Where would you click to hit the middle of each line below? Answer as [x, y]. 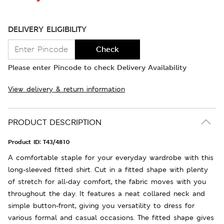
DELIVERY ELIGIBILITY [47, 29]
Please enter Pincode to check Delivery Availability [97, 67]
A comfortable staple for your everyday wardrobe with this [111, 157]
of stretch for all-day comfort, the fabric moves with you [107, 181]
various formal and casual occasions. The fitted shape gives [111, 217]
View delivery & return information [66, 89]
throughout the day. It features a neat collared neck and [106, 193]
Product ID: [25, 142]
